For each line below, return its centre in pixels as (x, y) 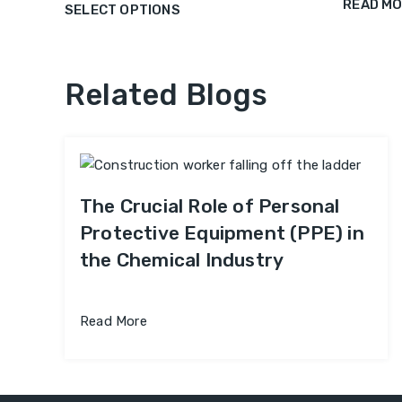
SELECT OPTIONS (122, 10)
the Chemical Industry (182, 260)
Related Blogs (166, 95)
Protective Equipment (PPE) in (222, 233)
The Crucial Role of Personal (210, 206)
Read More (114, 322)
